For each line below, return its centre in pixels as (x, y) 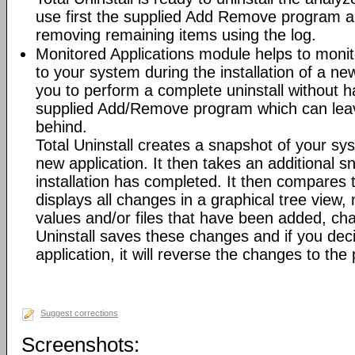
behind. (61, 127)
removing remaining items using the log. (176, 35)
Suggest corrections (79, 313)
